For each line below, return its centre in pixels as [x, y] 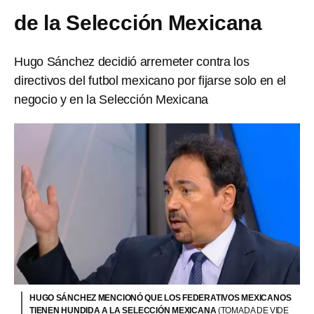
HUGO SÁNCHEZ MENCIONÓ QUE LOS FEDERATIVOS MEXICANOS [161, 298]
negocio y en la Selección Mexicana [111, 100]
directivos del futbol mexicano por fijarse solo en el [150, 81]
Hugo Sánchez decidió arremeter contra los [132, 62]
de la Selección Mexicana [138, 23]
